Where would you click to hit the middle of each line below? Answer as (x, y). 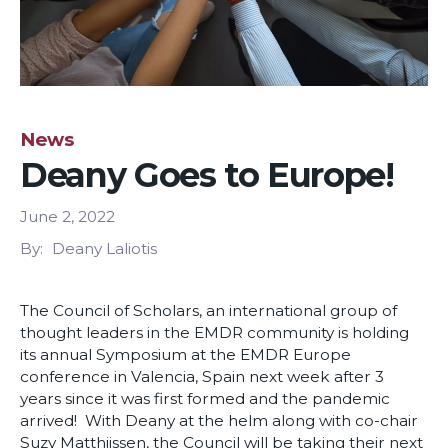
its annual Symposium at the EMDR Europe (185, 355)
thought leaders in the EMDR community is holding (214, 333)
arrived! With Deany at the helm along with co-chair (219, 421)
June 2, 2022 (67, 217)
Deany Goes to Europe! (207, 175)
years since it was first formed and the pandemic (205, 399)
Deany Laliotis (104, 249)
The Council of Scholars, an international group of (208, 311)
